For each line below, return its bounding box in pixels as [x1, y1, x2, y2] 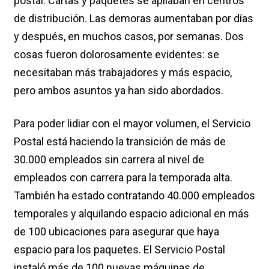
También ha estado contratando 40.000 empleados [14, 189, 255, 202]
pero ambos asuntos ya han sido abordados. [14, 83, 223, 97]
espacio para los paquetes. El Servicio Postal [14, 243, 225, 256]
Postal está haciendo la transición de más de [14, 134, 226, 148]
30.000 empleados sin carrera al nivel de [14, 153, 204, 166]
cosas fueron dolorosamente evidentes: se [14, 47, 219, 61]
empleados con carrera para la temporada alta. [14, 171, 232, 184]
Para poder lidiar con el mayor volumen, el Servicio [14, 116, 250, 130]
